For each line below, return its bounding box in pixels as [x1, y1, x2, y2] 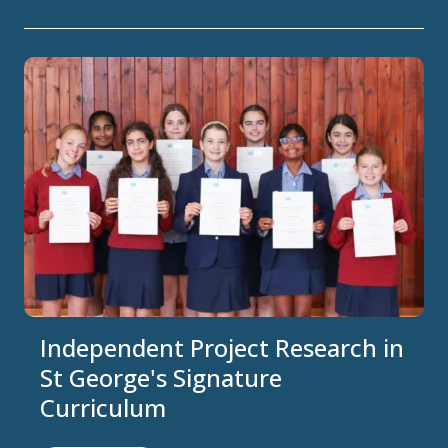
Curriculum [40, 391, 166, 425]
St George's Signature [40, 361, 282, 395]
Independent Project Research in [40, 331, 404, 365]
